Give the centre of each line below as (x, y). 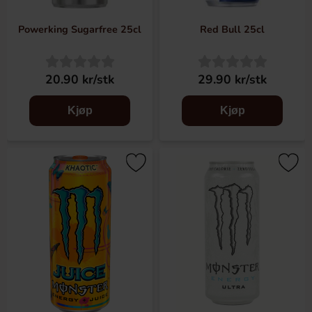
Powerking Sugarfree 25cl (80, 29)
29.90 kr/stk (232, 79)
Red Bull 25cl (232, 29)
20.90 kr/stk (80, 79)
